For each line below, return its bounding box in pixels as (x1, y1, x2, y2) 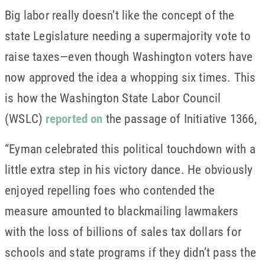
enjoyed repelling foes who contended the (5, 182, 215, 198)
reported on (46, 110, 103, 127)
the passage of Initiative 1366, (102, 110, 257, 127)
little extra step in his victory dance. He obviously (5, 161, 253, 177)
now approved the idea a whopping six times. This (5, 69, 256, 85)
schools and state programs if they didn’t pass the (5, 244, 257, 260)
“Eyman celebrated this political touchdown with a (5, 140, 256, 157)
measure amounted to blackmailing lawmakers (5, 202, 239, 219)
